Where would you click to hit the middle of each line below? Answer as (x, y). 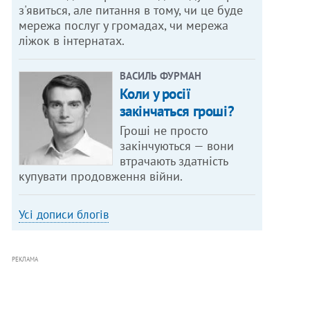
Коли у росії (155, 94)
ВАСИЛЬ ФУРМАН (160, 76)
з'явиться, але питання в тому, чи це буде (131, 10)
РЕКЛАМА (25, 259)
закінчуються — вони (176, 146)
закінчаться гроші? (177, 111)
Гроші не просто (164, 131)
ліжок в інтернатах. (72, 41)
